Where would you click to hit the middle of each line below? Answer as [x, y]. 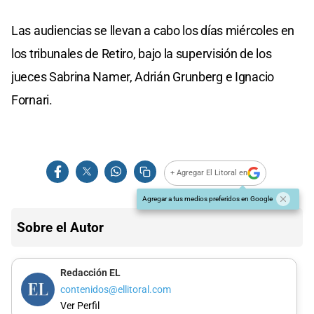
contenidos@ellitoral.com [115, 289]
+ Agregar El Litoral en [209, 173]
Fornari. [32, 100]
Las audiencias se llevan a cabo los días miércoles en [153, 30]
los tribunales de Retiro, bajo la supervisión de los [142, 53]
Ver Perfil [80, 306]
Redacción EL [90, 273]
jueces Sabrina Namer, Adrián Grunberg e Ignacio [143, 76]
